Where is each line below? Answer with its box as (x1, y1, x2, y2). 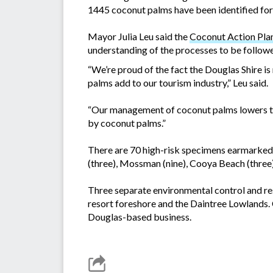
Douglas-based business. (88, 211, 191, 223)
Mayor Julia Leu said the (88, 30, 190, 43)
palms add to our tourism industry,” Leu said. (88, 77, 268, 89)
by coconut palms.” (88, 117, 166, 129)
